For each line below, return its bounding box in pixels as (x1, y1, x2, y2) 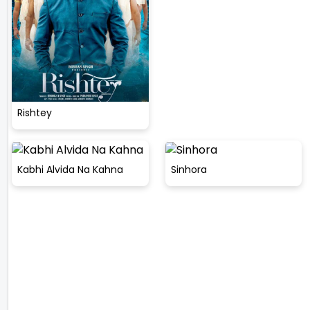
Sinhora (170, 163, 207, 177)
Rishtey (17, 106, 52, 120)
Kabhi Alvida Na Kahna (17, 163, 123, 177)
